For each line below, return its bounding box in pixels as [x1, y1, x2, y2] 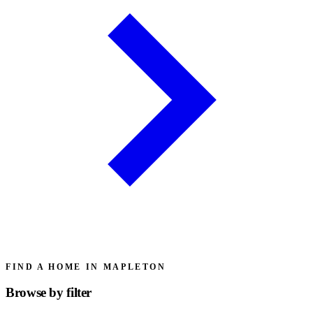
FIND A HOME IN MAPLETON [6, 261, 166, 272]
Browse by [6, 285, 67, 300]
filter [66, 285, 92, 300]
